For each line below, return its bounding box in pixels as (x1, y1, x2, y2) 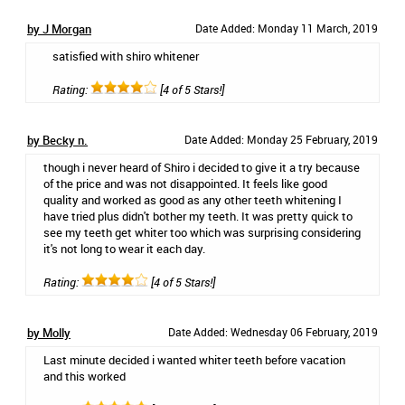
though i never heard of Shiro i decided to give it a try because (43, 159, 360, 175)
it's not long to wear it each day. (43, 240, 205, 257)
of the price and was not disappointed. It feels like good (43, 175, 327, 192)
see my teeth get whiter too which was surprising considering (43, 224, 361, 240)
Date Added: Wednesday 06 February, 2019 (168, 325, 378, 339)
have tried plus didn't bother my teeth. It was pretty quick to (43, 208, 353, 224)
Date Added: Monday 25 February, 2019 (184, 132, 378, 146)
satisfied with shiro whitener (52, 48, 199, 64)
